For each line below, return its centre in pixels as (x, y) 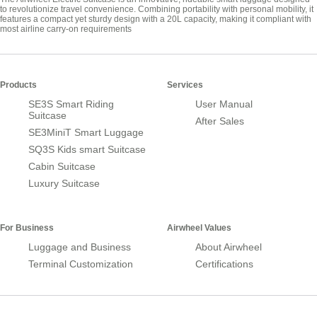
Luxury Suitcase (64, 184)
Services (185, 85)
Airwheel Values (199, 228)
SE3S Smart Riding (71, 104)
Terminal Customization (81, 264)
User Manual (224, 104)
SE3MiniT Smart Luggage (86, 133)
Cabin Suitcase (62, 167)
